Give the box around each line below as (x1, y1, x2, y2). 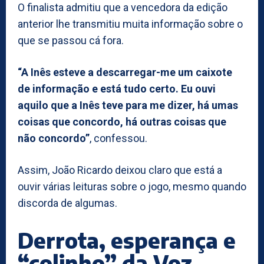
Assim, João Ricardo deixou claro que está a (18, 163, 222, 176)
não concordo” (18, 131, 90, 144)
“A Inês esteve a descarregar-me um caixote (18, 65, 232, 78)
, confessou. (90, 131, 147, 144)
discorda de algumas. (18, 196, 117, 209)
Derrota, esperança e (18, 226, 236, 253)
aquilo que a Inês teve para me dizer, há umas (18, 98, 238, 111)
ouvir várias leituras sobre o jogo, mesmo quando (18, 180, 246, 193)
